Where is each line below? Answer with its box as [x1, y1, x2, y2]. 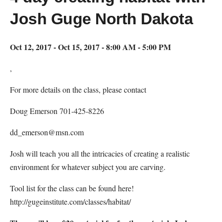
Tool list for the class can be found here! [10, 183, 134, 194]
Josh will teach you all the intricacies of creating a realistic [10, 148, 190, 159]
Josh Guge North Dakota [10, 9, 193, 28]
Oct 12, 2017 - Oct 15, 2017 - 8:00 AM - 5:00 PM [10, 41, 171, 53]
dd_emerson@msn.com [10, 127, 84, 138]
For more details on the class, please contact [10, 84, 146, 95]
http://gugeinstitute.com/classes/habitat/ [10, 196, 131, 207]
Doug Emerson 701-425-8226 [10, 106, 104, 116]
